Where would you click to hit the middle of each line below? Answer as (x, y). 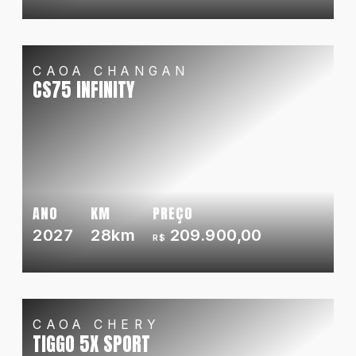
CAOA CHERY (97, 325)
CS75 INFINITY (84, 90)
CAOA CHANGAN (111, 71)
